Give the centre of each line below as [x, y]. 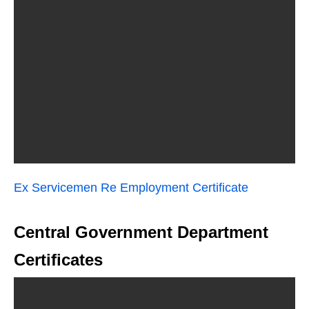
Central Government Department [141, 232]
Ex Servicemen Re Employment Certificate [131, 188]
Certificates [58, 260]
